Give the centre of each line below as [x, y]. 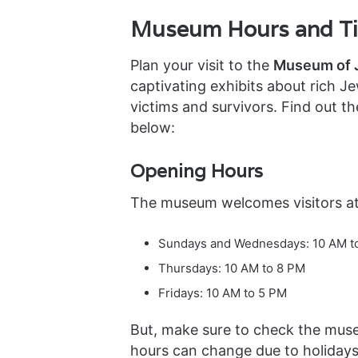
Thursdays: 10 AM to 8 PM [231, 268]
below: [152, 127]
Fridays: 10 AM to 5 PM [222, 293]
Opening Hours [196, 171]
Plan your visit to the [201, 65]
